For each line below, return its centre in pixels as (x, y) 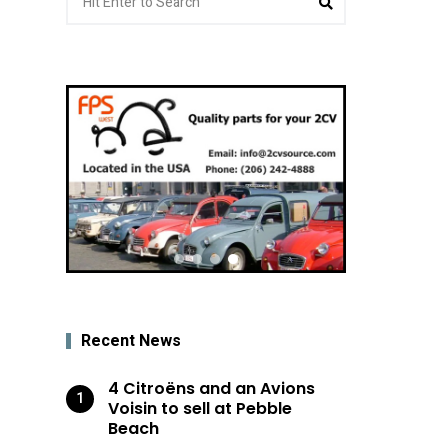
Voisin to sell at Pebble (200, 408)
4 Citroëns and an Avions (211, 388)
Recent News (131, 340)
